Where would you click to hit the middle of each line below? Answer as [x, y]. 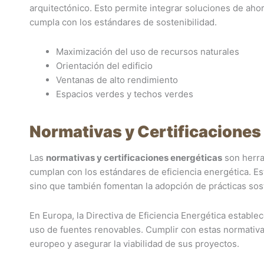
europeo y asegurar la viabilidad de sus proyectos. [134, 244]
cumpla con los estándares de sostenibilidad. [123, 22]
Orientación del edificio [104, 66]
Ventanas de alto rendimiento [117, 80]
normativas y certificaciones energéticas [134, 158]
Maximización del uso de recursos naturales [148, 52]
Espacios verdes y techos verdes [125, 94]
